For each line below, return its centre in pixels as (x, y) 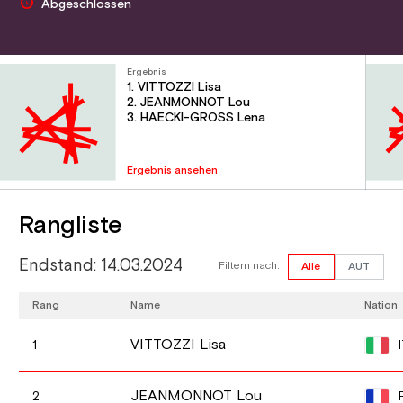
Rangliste (71, 225)
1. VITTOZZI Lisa (175, 88)
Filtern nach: (249, 266)
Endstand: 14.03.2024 (101, 266)
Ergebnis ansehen (173, 170)
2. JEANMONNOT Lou (189, 103)
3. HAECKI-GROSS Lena (197, 118)
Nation (381, 305)
